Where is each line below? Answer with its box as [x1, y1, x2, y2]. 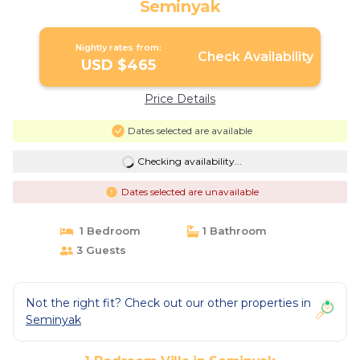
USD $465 [81, 56, 157, 74]
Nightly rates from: [76, 42, 162, 53]
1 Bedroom [72, 224, 141, 237]
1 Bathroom [199, 224, 267, 237]
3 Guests [72, 243, 126, 256]
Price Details [145, 92, 215, 106]
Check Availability [197, 49, 313, 64]
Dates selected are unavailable [121, 186, 259, 198]
